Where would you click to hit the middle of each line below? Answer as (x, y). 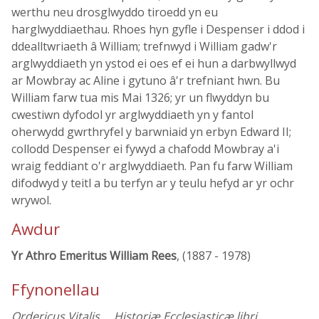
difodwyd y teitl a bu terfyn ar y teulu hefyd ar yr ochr (153, 183)
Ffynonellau (56, 290)
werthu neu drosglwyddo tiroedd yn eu (115, 12)
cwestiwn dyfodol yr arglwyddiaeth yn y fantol (132, 115)
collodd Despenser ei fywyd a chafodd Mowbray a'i (145, 149)
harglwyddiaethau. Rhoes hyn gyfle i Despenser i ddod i (158, 29)
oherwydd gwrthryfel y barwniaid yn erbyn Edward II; (151, 132)
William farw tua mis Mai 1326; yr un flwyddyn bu (140, 98)
